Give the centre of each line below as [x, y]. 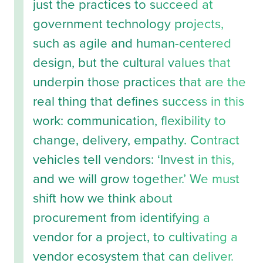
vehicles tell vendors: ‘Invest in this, [134, 160]
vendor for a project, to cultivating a [135, 237]
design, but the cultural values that [132, 63]
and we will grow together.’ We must [136, 179]
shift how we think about [103, 198]
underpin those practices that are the [139, 82]
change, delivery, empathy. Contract [136, 140]
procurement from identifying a [122, 218]
